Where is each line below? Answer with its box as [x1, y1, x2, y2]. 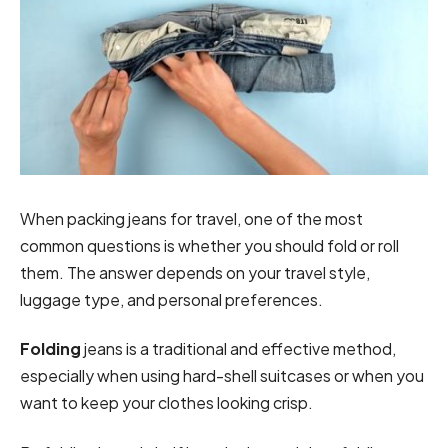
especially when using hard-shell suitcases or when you [20, 365, 424, 387]
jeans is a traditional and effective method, [81, 338, 396, 360]
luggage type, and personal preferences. [20, 289, 326, 311]
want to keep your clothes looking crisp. [20, 392, 316, 414]
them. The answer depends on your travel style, [20, 262, 370, 284]
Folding [20, 338, 81, 360]
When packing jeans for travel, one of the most [20, 208, 363, 230]
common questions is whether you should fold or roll [20, 235, 399, 257]
